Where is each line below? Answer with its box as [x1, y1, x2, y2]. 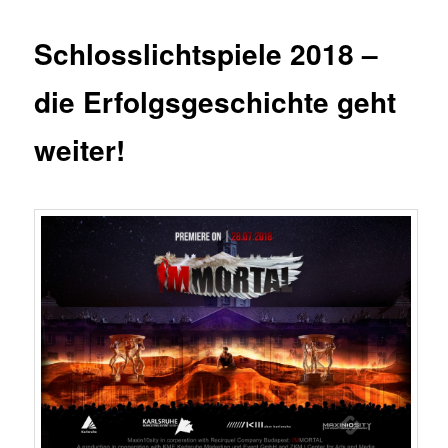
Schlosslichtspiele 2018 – [34, 33, 379, 75]
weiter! [34, 129, 126, 171]
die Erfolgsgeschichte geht [34, 81, 397, 123]
